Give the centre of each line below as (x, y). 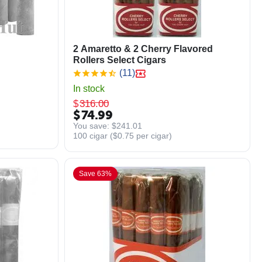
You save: (92, 125)
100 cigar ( (93, 135)
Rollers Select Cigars (119, 60)
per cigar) (153, 135)
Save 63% (95, 174)
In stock (89, 89)
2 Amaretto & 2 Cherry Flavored (143, 49)
